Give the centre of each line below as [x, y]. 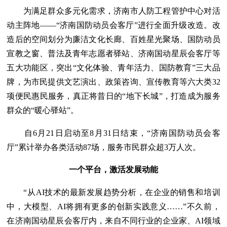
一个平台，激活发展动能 [113, 170]
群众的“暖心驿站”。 [43, 110]
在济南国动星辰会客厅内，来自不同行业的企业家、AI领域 [113, 221]
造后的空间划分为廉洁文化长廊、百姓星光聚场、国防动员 [113, 39]
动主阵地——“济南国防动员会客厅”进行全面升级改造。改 [113, 25]
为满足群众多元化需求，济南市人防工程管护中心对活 [113, 11]
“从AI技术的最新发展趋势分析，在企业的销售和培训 [113, 193]
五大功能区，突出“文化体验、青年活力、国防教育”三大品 [113, 67]
